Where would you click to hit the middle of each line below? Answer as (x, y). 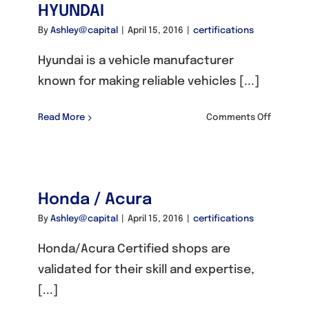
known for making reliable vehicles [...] (149, 82)
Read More (61, 118)
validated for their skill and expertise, (146, 270)
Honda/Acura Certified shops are (134, 249)
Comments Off (239, 118)
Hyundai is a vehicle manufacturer (136, 61)
